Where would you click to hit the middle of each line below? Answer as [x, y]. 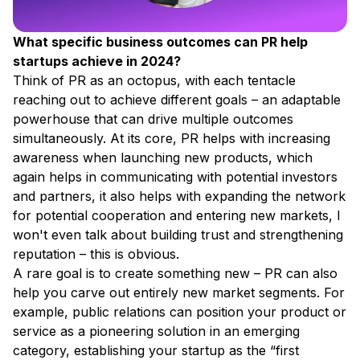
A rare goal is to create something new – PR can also [175, 274]
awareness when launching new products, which [163, 158]
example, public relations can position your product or [180, 312]
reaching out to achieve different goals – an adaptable [177, 100]
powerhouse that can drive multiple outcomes [153, 119]
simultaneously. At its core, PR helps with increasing [172, 139]
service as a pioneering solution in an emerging [156, 331]
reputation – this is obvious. [98, 254]
